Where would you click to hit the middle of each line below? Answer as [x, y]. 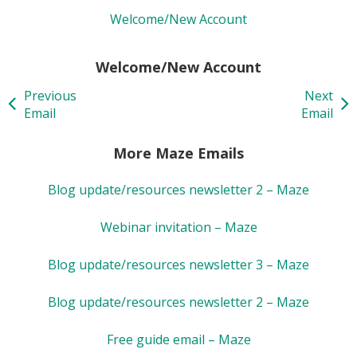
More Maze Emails [178, 153]
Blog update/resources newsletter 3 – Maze [178, 264]
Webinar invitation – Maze [178, 227]
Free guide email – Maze [178, 339]
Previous [50, 95]
